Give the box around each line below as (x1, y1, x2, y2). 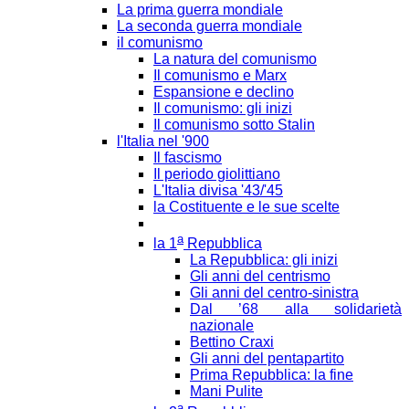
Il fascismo (153, 149, 222, 165)
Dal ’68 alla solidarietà (190, 301, 402, 318)
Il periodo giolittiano (153, 165, 280, 182)
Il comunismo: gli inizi (153, 100, 292, 116)
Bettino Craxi (190, 334, 274, 351)
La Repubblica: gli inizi (190, 252, 338, 268)
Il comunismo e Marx (153, 67, 287, 83)
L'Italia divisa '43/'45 (153, 182, 283, 198)
